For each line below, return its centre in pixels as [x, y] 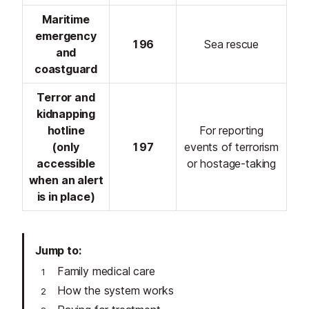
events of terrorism [231, 147]
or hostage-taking [231, 164]
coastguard [66, 69]
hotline [66, 131]
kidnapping [66, 114]
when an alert [66, 180]
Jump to [57, 251]
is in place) [66, 197]
